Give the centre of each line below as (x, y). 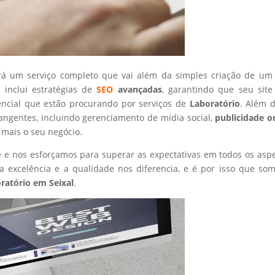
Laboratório (215, 103)
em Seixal (52, 182)
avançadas (137, 89)
